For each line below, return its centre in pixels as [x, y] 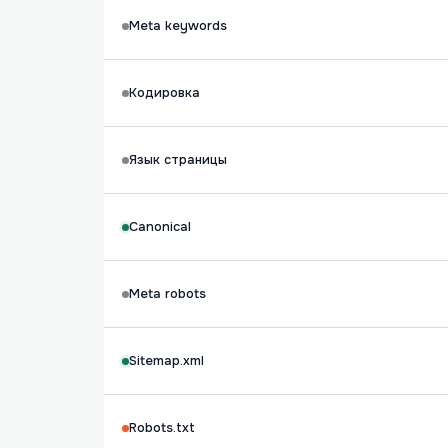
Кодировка [164, 93]
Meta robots [167, 294]
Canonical [160, 227]
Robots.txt [162, 428]
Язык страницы [178, 160]
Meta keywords [178, 26]
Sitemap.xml [166, 361]
